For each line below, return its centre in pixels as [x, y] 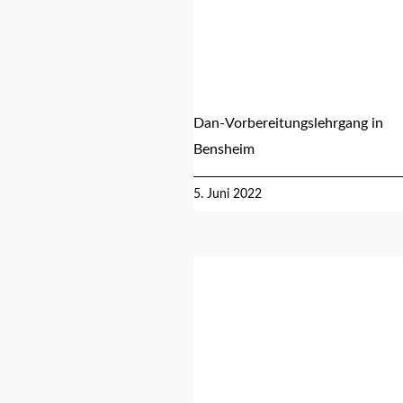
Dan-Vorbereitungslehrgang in [289, 123]
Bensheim [224, 149]
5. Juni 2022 [228, 194]
